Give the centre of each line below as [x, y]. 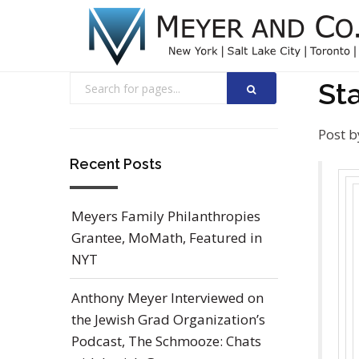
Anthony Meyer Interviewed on [167, 298]
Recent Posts [116, 164]
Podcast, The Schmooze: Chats [166, 341]
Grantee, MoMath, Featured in [167, 238]
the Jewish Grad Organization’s [168, 319]
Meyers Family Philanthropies [166, 216]
